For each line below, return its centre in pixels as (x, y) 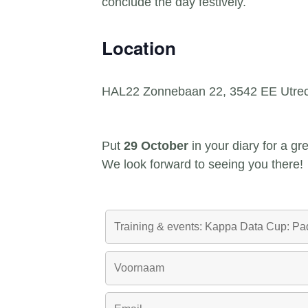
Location (139, 47)
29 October (158, 146)
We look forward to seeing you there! (202, 164)
